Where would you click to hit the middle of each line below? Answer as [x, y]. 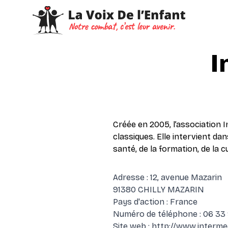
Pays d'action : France [155, 202]
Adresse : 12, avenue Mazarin [167, 177]
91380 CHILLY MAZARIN [159, 190]
